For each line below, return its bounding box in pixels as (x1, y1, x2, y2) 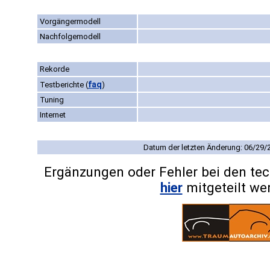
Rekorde (40, 64, 69, 74)
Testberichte (40, 80, 86, 90)
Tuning (40, 95, 64, 105)
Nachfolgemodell (40, 32, 101, 42)
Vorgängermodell (40, 17, 101, 27)
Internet (40, 110, 66, 120)
